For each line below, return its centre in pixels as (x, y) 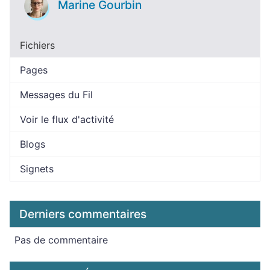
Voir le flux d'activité (67, 119)
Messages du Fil (56, 95)
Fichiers (37, 45)
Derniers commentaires (83, 214)
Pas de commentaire (61, 240)
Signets (37, 169)
